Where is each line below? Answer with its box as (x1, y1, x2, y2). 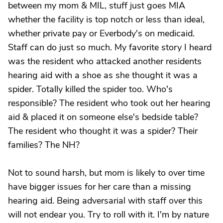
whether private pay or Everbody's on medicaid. (8, 27, 195, 39)
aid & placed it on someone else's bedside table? (8, 111, 198, 123)
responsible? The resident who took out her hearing (8, 97, 211, 109)
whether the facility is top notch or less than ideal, (8, 13, 205, 25)
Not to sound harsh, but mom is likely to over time (8, 167, 205, 179)
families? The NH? (8, 139, 80, 151)
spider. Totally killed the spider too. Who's (8, 83, 173, 95)
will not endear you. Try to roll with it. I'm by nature (8, 209, 209, 221)
